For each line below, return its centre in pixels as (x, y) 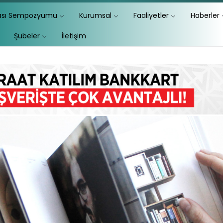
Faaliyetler (151, 15)
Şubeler (27, 36)
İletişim (74, 36)
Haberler (205, 15)
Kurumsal (96, 15)
